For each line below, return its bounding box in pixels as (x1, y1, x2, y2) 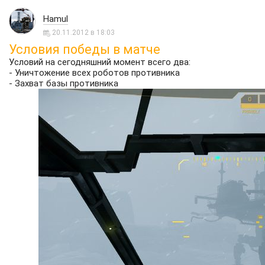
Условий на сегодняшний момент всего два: (9, 56, 190, 67)
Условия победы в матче (9, 41, 160, 57)
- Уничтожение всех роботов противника (9, 67, 180, 78)
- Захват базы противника (9, 77, 118, 89)
